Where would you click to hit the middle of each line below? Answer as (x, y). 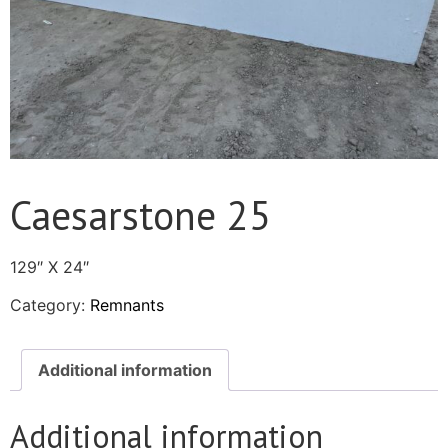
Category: (50, 305)
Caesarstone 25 (140, 215)
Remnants (127, 305)
